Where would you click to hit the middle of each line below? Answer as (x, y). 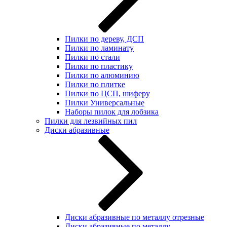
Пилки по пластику (99, 66)
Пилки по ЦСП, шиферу (107, 93)
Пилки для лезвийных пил (91, 121)
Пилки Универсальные (105, 103)
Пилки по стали (92, 57)
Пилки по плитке (95, 84)
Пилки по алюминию (102, 75)
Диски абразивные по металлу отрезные (135, 217)
